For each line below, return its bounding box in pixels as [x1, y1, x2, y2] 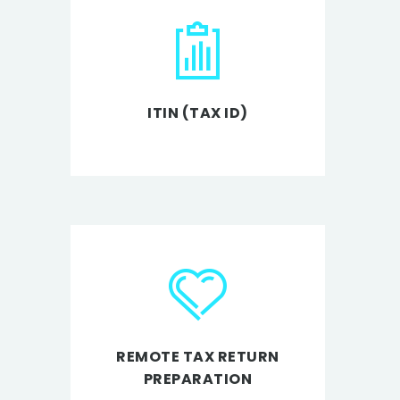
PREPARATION [143, 368, 253, 389]
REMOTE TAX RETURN [116, 346, 279, 367]
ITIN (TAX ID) [147, 103, 248, 124]
